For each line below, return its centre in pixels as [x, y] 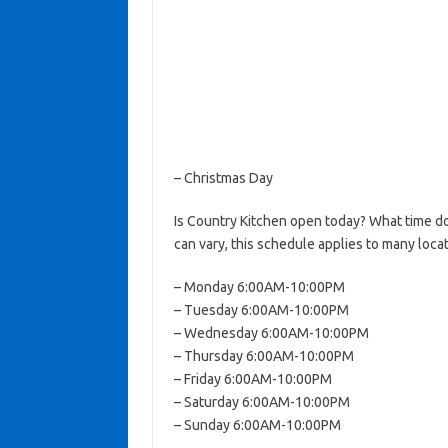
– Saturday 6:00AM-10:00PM [261, 402]
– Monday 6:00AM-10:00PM [259, 287]
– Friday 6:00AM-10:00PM [252, 379]
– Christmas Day [223, 178]
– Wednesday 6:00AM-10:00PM [271, 333]
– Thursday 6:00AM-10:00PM [263, 356]
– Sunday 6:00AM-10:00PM [257, 425]
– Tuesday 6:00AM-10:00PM [261, 310]
